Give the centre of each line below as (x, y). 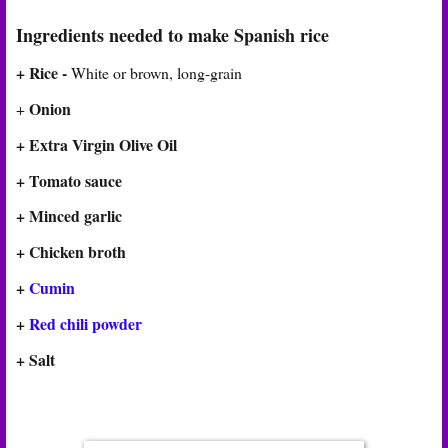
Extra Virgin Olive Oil (103, 144)
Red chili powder (85, 323)
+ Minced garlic (69, 216)
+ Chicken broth (71, 252)
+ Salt (35, 359)
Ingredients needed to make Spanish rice (172, 35)
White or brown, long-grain (156, 73)
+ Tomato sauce (69, 180)
